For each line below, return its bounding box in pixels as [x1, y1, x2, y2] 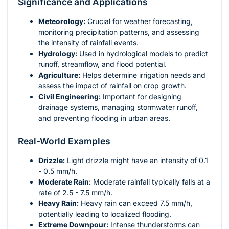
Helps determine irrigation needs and [80, 71, 205, 80]
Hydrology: [38, 49, 77, 58]
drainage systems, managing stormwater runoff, [38, 103, 198, 112]
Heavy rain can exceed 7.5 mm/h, [79, 199, 192, 208]
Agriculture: [38, 71, 80, 80]
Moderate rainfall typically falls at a [91, 177, 210, 187]
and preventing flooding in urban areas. [38, 113, 170, 123]
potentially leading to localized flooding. [38, 210, 171, 219]
